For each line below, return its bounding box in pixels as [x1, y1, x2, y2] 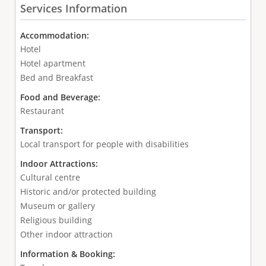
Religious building [20, 214, 92, 226]
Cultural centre [20, 172, 80, 183]
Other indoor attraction [20, 229, 113, 240]
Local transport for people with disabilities [20, 138, 189, 150]
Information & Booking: [20, 248, 118, 260]
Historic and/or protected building [20, 186, 156, 198]
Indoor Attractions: [20, 158, 100, 170]
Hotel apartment [20, 58, 85, 69]
